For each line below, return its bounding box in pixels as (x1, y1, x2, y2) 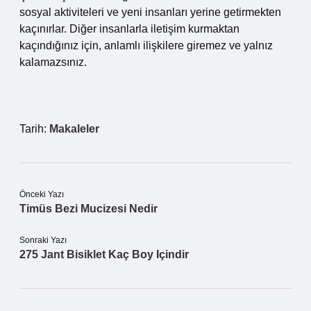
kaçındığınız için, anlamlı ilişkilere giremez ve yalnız (19, 40, 273, 51)
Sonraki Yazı (19, 235, 67, 245)
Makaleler (49, 123, 99, 135)
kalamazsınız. (19, 56, 87, 68)
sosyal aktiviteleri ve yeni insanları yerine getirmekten (19, 6, 281, 18)
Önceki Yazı (19, 190, 64, 199)
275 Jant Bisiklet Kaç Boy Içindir (19, 249, 189, 260)
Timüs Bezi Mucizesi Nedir (19, 203, 158, 215)
